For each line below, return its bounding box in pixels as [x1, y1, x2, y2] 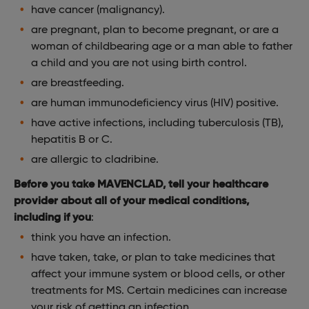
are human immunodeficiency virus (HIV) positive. [31, 95, 279, 109]
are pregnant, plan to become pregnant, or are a [31, 22, 279, 36]
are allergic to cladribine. [31, 152, 159, 166]
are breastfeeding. [31, 75, 124, 89]
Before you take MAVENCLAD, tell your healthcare [14, 177, 268, 190]
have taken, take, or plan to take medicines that [31, 250, 275, 263]
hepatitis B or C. [31, 132, 112, 146]
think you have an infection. [31, 230, 171, 243]
